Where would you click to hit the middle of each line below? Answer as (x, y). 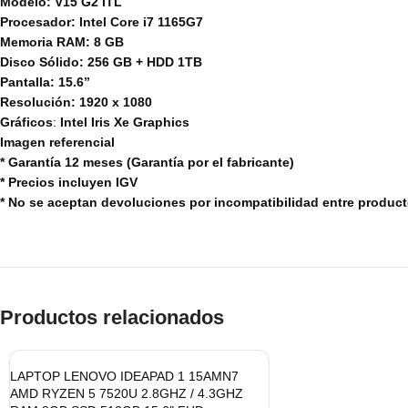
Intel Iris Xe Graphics (125, 122)
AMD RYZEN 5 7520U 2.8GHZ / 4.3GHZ (127, 394)
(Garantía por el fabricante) (210, 163)
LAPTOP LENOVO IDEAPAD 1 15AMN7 (124, 377)
